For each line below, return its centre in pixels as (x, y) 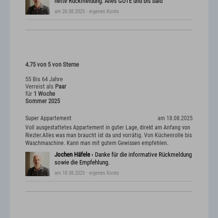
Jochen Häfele (72, 155)
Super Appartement (48, 118)
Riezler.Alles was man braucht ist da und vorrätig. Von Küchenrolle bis (109, 136)
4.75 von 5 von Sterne (52, 64)
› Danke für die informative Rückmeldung (141, 155)
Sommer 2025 (43, 101)
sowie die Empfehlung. (82, 163)
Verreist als (40, 86)
